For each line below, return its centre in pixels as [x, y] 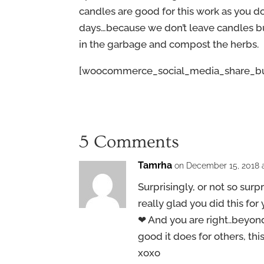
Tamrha [155, 165]
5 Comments [129, 142]
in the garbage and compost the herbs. [170, 44]
